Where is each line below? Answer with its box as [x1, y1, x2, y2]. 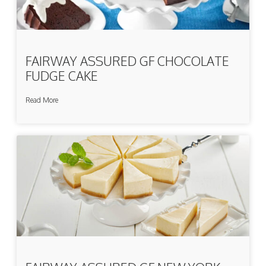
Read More [26, 96, 58, 104]
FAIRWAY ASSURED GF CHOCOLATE [26, 53, 229, 69]
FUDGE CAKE [26, 68, 98, 84]
